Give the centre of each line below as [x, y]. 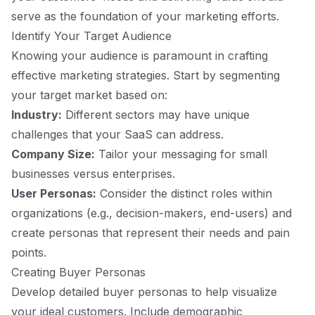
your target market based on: [89, 95]
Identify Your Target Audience [91, 36]
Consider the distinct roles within [184, 193]
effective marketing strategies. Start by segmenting [146, 75]
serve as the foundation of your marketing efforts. [145, 16]
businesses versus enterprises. [93, 174]
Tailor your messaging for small [181, 154]
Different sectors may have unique [156, 115]
